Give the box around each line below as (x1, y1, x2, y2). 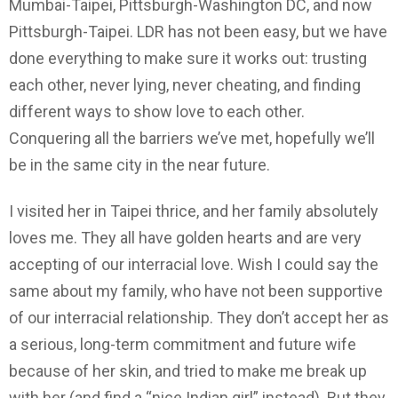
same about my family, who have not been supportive (9, 282, 383, 301)
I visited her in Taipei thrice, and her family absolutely (9, 202, 378, 221)
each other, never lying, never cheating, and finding (9, 75, 361, 94)
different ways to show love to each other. (9, 101, 305, 121)
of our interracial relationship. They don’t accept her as (9, 308, 389, 328)
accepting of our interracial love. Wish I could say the (9, 255, 378, 275)
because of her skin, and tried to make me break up (9, 362, 367, 381)
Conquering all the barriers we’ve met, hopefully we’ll (9, 128, 375, 147)
